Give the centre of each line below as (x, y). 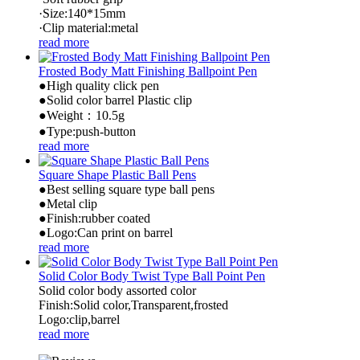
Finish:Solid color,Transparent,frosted (133, 305)
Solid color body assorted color (117, 290)
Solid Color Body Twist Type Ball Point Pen (152, 276)
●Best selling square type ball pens (127, 189)
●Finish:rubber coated (94, 218)
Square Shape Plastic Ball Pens (117, 174)
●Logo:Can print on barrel (106, 232)
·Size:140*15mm (82, 13)
